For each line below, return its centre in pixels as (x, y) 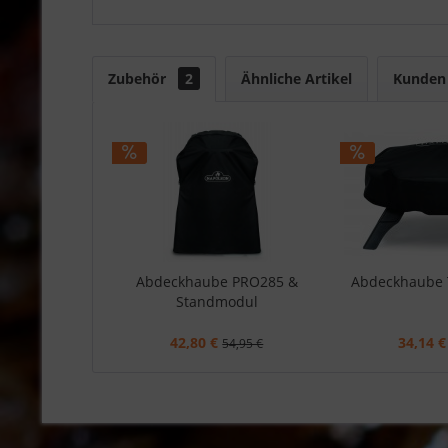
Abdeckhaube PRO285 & (216, 281)
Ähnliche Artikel (296, 78)
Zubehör (139, 78)
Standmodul (216, 301)
